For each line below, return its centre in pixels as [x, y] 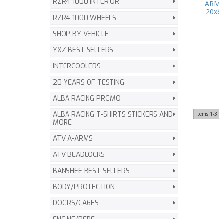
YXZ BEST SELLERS [83, 50]
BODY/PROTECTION [84, 187]
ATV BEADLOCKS [79, 155]
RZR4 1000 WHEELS [85, 18]
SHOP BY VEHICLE [81, 34]
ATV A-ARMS [73, 139]
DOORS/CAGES [76, 203]
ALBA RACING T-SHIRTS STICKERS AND [113, 115]
